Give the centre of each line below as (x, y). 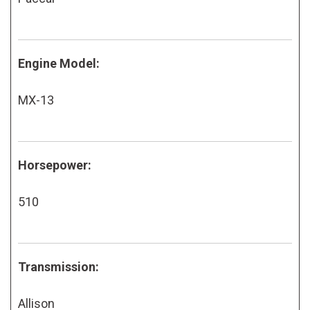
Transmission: (58, 266)
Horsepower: (55, 165)
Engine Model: (59, 63)
